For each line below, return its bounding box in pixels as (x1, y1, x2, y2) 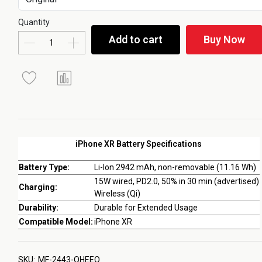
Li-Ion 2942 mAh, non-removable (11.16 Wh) (94, 163, 256, 172)
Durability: (18, 203, 58, 212)
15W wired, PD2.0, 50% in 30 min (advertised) (94, 177, 259, 186)
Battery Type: (18, 163, 70, 172)
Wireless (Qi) (94, 189, 140, 198)
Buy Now (203, 33, 245, 46)
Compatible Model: (18, 217, 93, 226)
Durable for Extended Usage (94, 203, 198, 212)
